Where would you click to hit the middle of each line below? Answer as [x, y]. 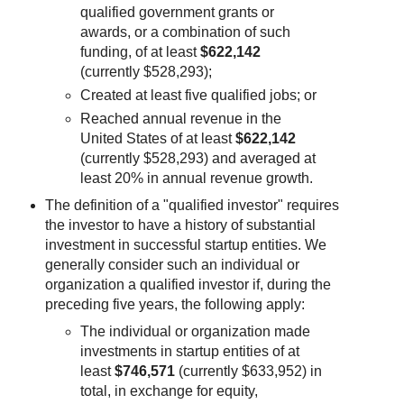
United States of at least [158, 139]
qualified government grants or [178, 13]
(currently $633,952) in [249, 372]
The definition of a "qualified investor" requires [192, 206]
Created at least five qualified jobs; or [199, 96]
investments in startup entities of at [190, 352]
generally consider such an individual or [172, 265]
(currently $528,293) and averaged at [198, 159]
